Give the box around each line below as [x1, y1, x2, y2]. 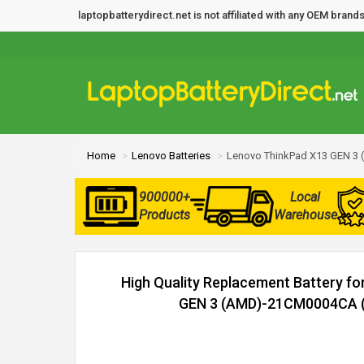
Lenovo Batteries [132, 149, 210, 162]
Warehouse [273, 207, 337, 223]
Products [138, 207, 190, 223]
